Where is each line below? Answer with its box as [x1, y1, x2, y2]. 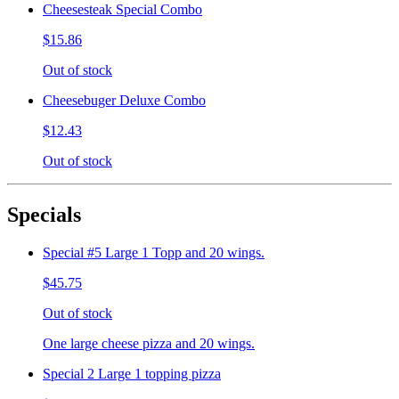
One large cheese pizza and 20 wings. [43, 335, 255, 351]
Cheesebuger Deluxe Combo [43, 92, 206, 108]
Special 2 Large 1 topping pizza [43, 365, 221, 381]
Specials [7, 202, 81, 226]
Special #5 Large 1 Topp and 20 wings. [43, 244, 265, 260]
